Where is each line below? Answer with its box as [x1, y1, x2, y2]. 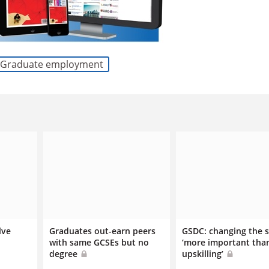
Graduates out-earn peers [49, 225, 156, 237]
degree [49, 247, 80, 259]
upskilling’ [181, 247, 226, 259]
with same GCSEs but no [49, 236, 149, 248]
